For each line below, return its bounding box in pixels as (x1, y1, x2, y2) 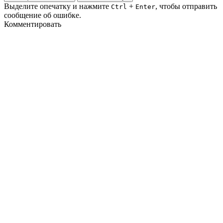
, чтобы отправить (155, 2, 217, 11)
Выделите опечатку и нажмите (4, 2, 111, 11)
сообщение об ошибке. (4, 11, 81, 20)
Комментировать (4, 20, 61, 29)
